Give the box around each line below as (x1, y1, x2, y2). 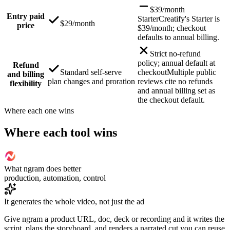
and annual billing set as (138, 86, 215, 95)
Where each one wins (4, 106, 74, 115)
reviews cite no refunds (138, 76, 213, 86)
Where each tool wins (4, 125, 117, 139)
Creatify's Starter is (159, 14, 220, 23)
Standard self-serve (60, 67, 122, 76)
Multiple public (167, 67, 216, 76)
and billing (7, 69, 44, 79)
